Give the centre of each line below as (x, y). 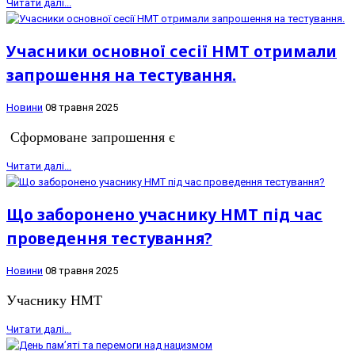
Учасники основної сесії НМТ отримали (172, 51)
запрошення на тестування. (121, 74)
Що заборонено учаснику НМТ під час (164, 215)
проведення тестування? (109, 239)
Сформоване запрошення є (91, 137)
